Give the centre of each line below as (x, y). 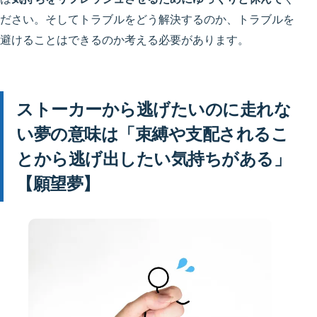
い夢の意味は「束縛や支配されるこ (152, 134)
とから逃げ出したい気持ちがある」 (154, 158)
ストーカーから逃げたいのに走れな (154, 109)
